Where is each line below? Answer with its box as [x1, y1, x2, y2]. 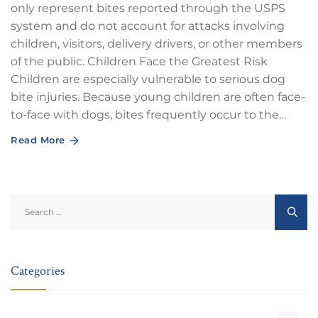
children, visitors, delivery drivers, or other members [11, 37, 302, 50]
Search [10, 195, 46, 208]
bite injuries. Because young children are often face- [11, 90, 305, 104]
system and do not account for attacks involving [11, 19, 285, 33]
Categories [11, 262, 65, 278]
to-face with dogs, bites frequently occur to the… [11, 108, 286, 121]
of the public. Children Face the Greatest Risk [11, 55, 268, 68]
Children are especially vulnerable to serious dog [11, 72, 285, 86]
